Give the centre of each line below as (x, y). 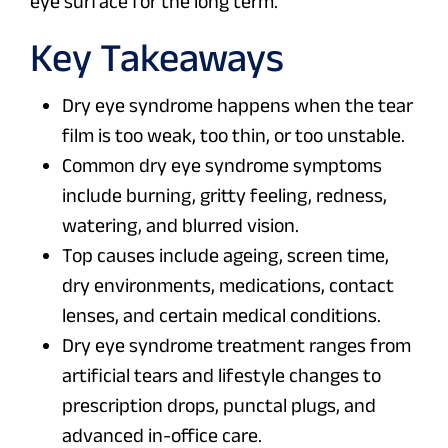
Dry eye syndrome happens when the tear (237, 105)
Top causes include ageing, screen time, (225, 255)
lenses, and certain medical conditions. (221, 315)
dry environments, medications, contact (228, 285)
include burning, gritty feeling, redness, (224, 195)
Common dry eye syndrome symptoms (222, 165)
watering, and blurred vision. (180, 225)
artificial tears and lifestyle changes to (221, 375)
